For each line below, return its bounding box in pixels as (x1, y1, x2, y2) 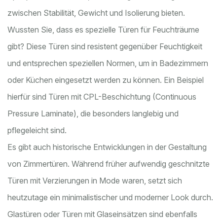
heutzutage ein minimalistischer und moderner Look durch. (7, 192, 213, 202)
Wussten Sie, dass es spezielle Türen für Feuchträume (7, 24, 199, 35)
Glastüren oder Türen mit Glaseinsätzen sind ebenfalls (7, 209, 197, 219)
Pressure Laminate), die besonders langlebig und (7, 108, 179, 118)
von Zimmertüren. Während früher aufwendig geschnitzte (7, 158, 210, 169)
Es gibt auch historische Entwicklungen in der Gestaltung (7, 142, 207, 152)
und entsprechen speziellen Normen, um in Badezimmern (7, 58, 208, 68)
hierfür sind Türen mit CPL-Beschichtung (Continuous (7, 91, 196, 102)
